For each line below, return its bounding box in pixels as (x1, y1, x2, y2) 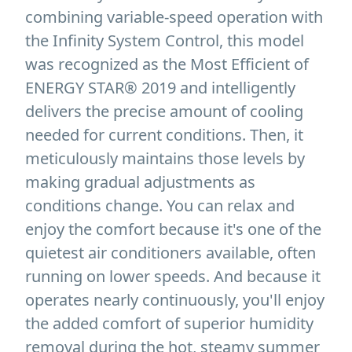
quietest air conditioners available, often (25, 241, 316, 263)
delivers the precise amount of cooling (25, 100, 303, 122)
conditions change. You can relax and (25, 194, 295, 216)
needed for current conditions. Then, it (25, 123, 303, 145)
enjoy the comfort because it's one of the (25, 218, 321, 240)
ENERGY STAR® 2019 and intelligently (25, 76, 295, 98)
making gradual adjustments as (25, 170, 255, 192)
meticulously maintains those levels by (25, 147, 305, 169)
